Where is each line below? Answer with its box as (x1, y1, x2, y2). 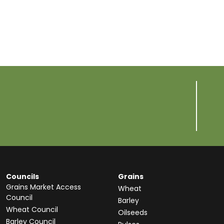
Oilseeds (118, 207, 147, 217)
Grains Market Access (6, 182, 81, 192)
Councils (6, 171, 39, 181)
